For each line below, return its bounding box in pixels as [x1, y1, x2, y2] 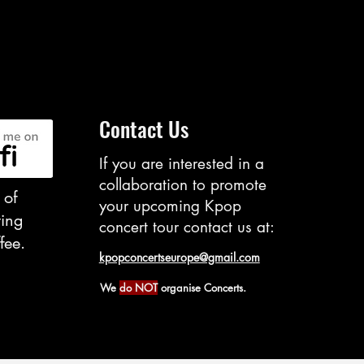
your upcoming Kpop [98, 196, 241, 217]
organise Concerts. [157, 280, 246, 296]
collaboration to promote [98, 175, 266, 196]
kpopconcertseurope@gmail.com [98, 249, 260, 266]
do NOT [119, 280, 158, 296]
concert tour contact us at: [98, 217, 275, 238]
